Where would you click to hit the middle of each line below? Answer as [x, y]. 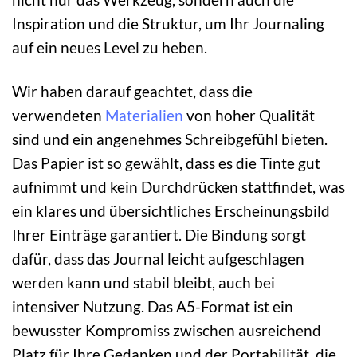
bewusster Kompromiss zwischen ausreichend [167, 331]
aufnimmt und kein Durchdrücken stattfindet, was [178, 187]
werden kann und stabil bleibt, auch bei [143, 283]
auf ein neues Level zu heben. [110, 48]
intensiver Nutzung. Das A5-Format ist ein [153, 307]
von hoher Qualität [249, 116]
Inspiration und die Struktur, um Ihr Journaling [168, 24]
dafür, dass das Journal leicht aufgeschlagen [158, 259]
